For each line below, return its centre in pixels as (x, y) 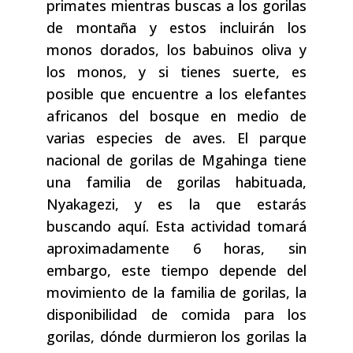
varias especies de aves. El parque (176, 138)
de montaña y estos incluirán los (176, 28)
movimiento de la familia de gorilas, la (176, 293)
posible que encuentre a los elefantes (176, 94)
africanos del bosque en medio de (176, 116)
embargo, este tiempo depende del (176, 271)
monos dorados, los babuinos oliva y (176, 50)
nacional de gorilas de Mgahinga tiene (176, 160)
